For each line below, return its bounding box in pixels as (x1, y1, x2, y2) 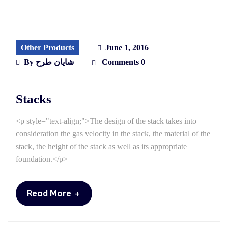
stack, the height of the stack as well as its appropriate (16, 142, 187, 151)
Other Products (21, 43, 74, 52)
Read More (27, 188, 71, 199)
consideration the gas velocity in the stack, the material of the (16, 129, 210, 138)
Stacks (16, 92, 51, 106)
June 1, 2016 (105, 43, 149, 52)
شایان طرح (36, 58, 74, 67)
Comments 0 (100, 58, 145, 67)
